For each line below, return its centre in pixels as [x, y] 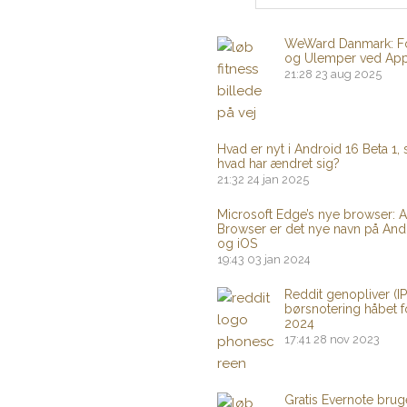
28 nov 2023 [347, 339]
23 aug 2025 [348, 74]
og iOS [237, 243]
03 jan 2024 [279, 259]
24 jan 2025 [278, 179]
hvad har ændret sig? [278, 164]
